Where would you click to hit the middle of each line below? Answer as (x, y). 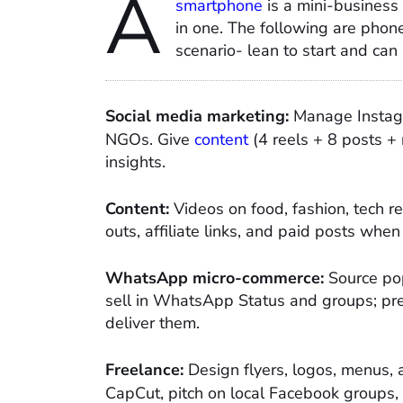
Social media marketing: (197, 116)
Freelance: (147, 369)
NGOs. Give (148, 139)
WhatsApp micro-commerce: (215, 278)
